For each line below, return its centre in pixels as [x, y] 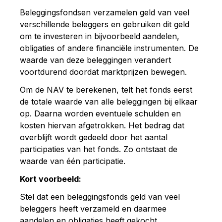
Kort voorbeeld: [51, 179]
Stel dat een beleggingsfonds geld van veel [100, 196]
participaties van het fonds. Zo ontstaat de [99, 149]
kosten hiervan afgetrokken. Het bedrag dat [102, 125]
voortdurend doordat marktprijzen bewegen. [103, 72]
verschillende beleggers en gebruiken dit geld [105, 24]
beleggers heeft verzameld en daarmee [93, 208]
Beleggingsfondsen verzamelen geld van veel [105, 12]
